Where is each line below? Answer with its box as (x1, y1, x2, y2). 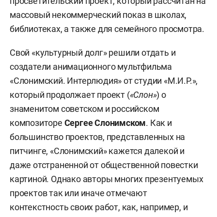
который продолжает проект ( (10, 89, 130, 100)
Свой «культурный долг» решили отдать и (10, 47, 176, 58)
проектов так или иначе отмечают (10, 187, 147, 198)
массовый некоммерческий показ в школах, (10, 9, 187, 20)
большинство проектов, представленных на (10, 131, 186, 142)
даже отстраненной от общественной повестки (10, 159, 198, 170)
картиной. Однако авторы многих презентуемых (10, 173, 203, 184)
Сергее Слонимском (64, 117, 146, 128)
